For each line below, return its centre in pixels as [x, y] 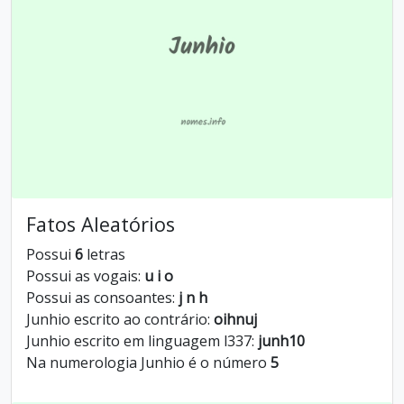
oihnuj [235, 319]
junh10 [281, 341]
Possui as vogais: [85, 276]
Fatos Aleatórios [101, 224]
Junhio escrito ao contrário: [120, 319]
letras [104, 254]
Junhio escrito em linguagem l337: [142, 341]
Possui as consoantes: [102, 298]
